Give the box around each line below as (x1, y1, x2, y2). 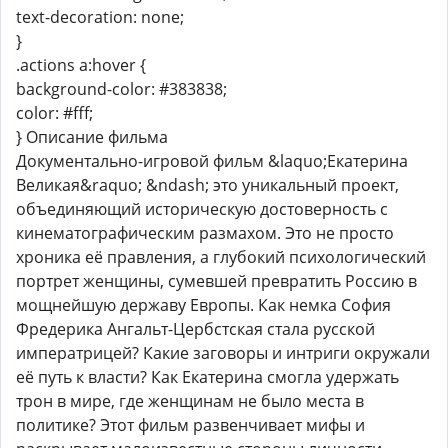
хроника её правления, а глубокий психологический (16, 246, 426, 269)
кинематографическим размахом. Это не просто (16, 222, 394, 245)
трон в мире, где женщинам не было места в (16, 390, 364, 413)
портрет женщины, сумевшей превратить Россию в (16, 270, 417, 293)
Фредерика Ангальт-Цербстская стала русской (16, 318, 375, 341)
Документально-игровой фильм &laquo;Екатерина (16, 150, 408, 173)
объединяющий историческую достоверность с (16, 198, 388, 221)
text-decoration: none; (16, 6, 184, 29)
